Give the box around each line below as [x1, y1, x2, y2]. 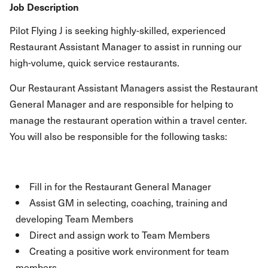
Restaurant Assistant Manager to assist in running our [10, 39, 242, 53]
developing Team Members [16, 211, 133, 226]
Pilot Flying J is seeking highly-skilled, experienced [10, 23, 226, 37]
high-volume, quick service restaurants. [10, 55, 179, 69]
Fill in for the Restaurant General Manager [29, 179, 211, 193]
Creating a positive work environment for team [29, 243, 229, 258]
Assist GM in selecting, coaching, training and [29, 195, 227, 209]
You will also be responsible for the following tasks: [10, 129, 227, 143]
